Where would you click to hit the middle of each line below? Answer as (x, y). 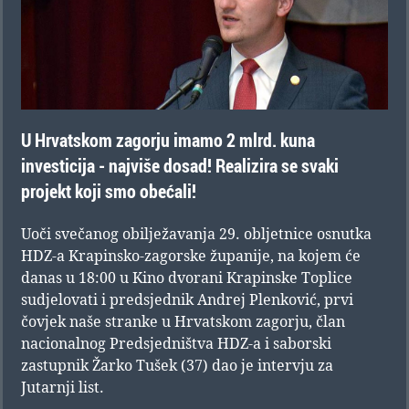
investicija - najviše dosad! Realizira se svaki (180, 166)
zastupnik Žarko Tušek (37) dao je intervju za (177, 366)
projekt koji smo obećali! (109, 192)
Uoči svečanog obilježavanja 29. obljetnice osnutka (196, 234)
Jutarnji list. (63, 388)
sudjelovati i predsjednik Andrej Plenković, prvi (187, 300)
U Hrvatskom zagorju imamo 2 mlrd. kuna (168, 141)
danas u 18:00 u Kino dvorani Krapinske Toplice (187, 278)
